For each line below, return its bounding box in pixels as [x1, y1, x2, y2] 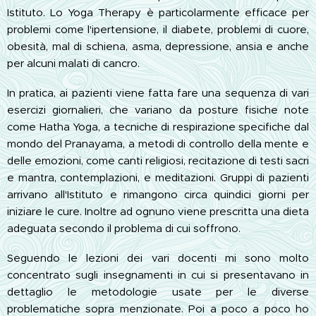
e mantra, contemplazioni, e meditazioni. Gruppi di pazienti [7, 170, 309, 184]
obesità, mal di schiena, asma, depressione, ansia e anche [7, 39, 309, 53]
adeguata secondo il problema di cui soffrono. [7, 221, 241, 235]
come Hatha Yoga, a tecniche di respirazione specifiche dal [7, 119, 309, 133]
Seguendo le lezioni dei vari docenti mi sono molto [7, 250, 309, 265]
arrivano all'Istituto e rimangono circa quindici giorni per [7, 187, 309, 201]
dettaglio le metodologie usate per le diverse [7, 284, 309, 298]
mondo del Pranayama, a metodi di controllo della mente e [7, 136, 309, 150]
